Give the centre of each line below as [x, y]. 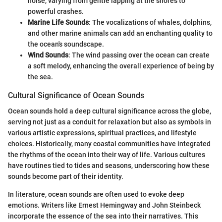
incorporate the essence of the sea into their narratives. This [103, 216]
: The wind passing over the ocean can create [139, 55]
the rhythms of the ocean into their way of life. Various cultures [107, 155]
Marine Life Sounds [58, 23]
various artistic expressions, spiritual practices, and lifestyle [102, 133]
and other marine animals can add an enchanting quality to [120, 33]
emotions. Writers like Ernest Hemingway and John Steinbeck [104, 205]
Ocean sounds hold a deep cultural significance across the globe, [110, 111]
